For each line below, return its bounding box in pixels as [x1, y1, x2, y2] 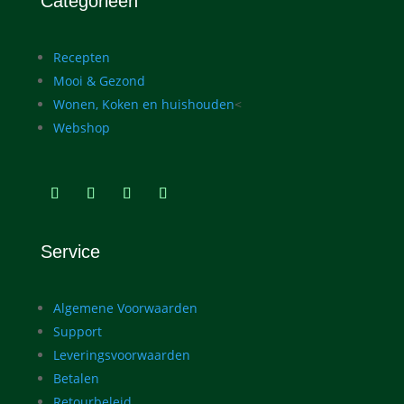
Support [52, 322, 102, 340]
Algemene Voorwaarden [52, 298, 197, 317]
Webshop [52, 118, 110, 136]
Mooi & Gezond [52, 71, 145, 89]
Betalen [52, 369, 99, 387]
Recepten [52, 48, 110, 66]
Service [40, 241, 100, 262]
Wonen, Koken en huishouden [52, 95, 234, 113]
